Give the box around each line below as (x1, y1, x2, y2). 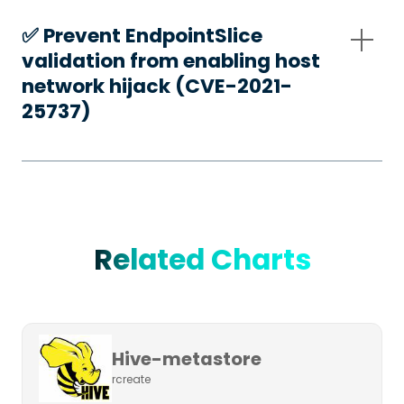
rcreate (111, 372, 151, 388)
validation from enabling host (21, 46, 320, 75)
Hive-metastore (111, 346, 262, 372)
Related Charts (93, 239, 311, 280)
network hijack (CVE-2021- (21, 71, 292, 100)
